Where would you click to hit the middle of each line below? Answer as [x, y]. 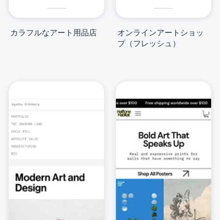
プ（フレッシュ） [149, 43]
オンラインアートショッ [161, 33]
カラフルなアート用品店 [54, 33]
